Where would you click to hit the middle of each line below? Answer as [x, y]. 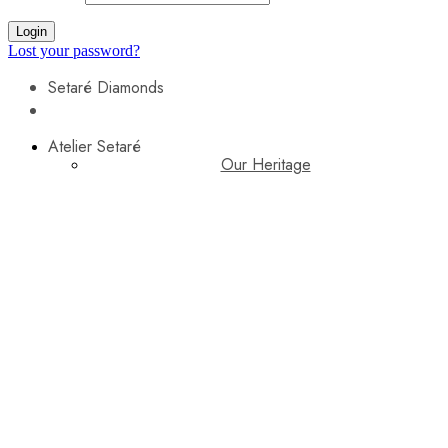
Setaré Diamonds [106, 88]
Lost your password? [74, 51]
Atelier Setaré [94, 147]
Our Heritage [265, 165]
